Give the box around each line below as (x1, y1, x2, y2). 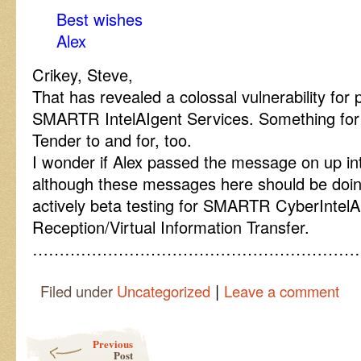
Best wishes (56, 7, 143, 31)
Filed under (40, 280, 117, 301)
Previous (93, 336, 133, 351)
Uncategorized (117, 280, 210, 301)
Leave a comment (224, 280, 339, 301)
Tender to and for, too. (32, 128, 192, 151)
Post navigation (24, 326, 102, 342)
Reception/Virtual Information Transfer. (32, 215, 309, 239)
